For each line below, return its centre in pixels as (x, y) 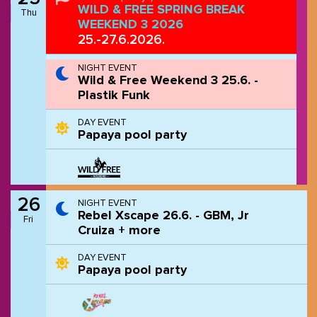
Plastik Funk (114, 96)
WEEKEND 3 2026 (130, 25)
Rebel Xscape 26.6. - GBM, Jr (163, 216)
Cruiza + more (119, 231)
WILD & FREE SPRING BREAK (161, 10)
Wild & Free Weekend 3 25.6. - (168, 81)
